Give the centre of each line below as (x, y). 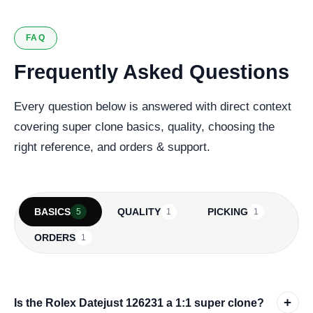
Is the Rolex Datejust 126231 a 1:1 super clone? (139, 303)
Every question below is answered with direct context (153, 107)
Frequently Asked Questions (152, 72)
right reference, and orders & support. (112, 147)
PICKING (228, 212)
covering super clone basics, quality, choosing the (144, 127)
